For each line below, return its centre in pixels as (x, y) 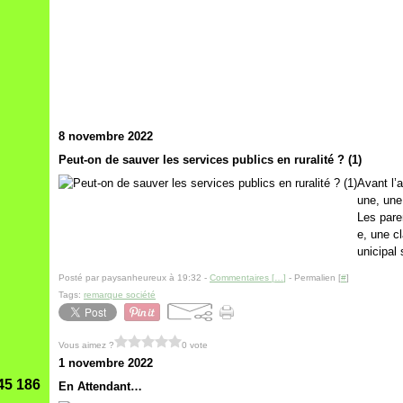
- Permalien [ (313, 278)
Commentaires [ (242, 278)
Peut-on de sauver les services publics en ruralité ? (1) (210, 160)
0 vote (195, 345)
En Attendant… (100, 386)
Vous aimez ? (86, 345)
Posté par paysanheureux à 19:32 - (134, 278)
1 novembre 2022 (106, 363)
